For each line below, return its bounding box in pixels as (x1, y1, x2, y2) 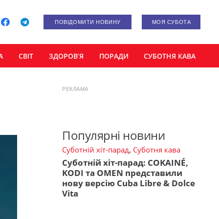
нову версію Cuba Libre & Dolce (62, 177, 195, 189)
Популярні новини (62, 127, 165, 144)
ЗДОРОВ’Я (48, 51, 84, 61)
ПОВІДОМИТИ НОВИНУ (55, 19, 121, 25)
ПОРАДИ (99, 51, 129, 61)
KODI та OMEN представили (62, 167, 182, 178)
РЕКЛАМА (62, 86, 88, 92)
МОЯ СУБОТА (152, 19, 191, 25)
